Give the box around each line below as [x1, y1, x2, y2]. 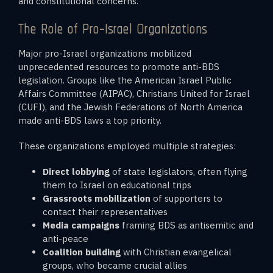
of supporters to [151, 192, 222, 204]
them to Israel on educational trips [43, 179, 191, 191]
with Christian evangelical [121, 246, 232, 258]
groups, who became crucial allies [43, 259, 187, 271]
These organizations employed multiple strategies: [18, 140, 236, 152]
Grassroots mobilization [43, 192, 151, 204]
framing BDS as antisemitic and [119, 219, 253, 231]
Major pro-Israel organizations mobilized [18, 47, 191, 59]
